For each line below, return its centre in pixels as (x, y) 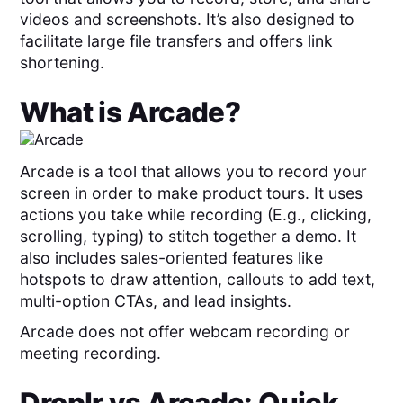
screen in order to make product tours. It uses (192, 193)
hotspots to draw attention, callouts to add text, (198, 279)
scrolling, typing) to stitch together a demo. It (188, 236)
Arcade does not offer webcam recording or (185, 332)
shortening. (63, 63)
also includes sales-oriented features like (172, 257)
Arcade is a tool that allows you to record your (194, 171)
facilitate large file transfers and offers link (177, 41)
